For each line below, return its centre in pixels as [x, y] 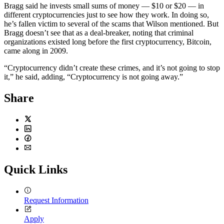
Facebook [39, 148]
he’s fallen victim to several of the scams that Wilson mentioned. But [111, 24]
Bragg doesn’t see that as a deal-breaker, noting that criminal [99, 33]
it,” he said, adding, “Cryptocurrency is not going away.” [93, 77]
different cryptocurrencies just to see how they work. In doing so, [106, 15]
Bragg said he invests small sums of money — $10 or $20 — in [104, 6]
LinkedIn [38, 138]
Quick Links [36, 170]
